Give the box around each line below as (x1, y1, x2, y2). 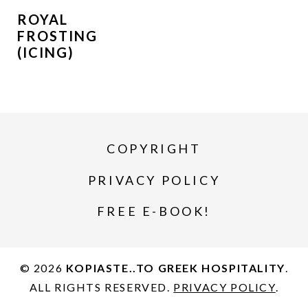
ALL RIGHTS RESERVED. (29, 280, 174, 294)
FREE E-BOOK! (96, 203, 212, 219)
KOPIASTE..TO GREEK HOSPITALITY (65, 261, 285, 274)
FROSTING (16, 27, 98, 44)
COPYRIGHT (107, 141, 201, 157)
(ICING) (16, 43, 74, 60)
